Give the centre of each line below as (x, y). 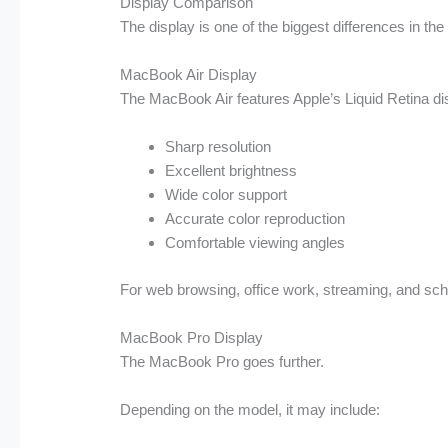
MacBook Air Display (189, 75)
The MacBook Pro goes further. (222, 361)
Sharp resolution (218, 147)
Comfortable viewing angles (255, 243)
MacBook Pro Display (192, 337)
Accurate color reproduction (255, 219)
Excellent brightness (231, 171)
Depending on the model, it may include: (250, 409)
